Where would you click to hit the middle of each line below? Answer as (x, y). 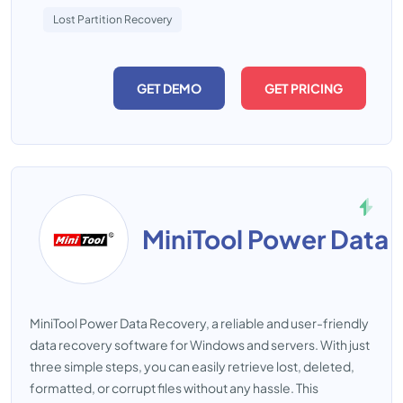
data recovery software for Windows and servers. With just (200, 345)
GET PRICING (304, 88)
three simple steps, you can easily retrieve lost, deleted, (192, 366)
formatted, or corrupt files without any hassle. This (174, 388)
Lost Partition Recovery (112, 19)
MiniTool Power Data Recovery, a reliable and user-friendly (199, 323)
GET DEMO (169, 88)
